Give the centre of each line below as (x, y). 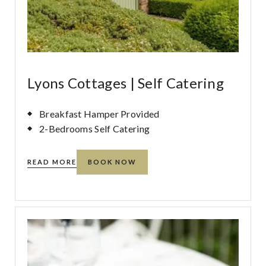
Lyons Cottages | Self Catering (126, 83)
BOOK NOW (113, 162)
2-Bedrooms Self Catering (95, 129)
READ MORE (52, 162)
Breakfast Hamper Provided (99, 114)
